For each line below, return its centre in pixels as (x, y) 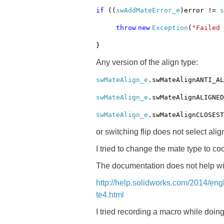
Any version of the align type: (147, 62)
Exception (170, 28)
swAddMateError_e (148, 10)
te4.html (110, 195)
